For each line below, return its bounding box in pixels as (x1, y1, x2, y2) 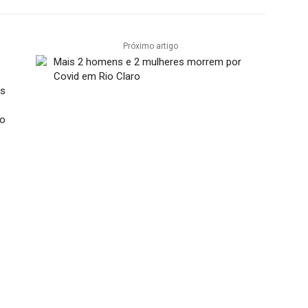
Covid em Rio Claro (53, 70, 140, 83)
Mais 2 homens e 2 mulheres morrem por (53, 56, 241, 69)
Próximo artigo (122, 41, 178, 52)
